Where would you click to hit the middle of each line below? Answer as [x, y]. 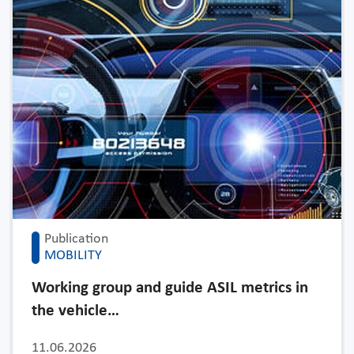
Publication [76, 239]
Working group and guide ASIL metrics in [170, 288]
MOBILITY [73, 256]
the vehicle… [75, 311]
